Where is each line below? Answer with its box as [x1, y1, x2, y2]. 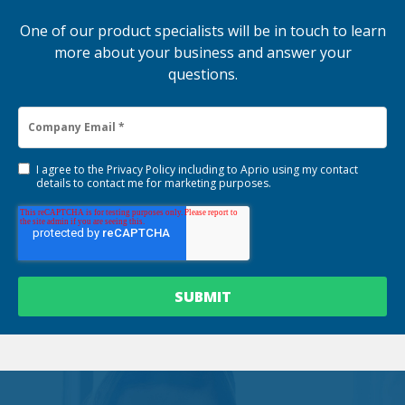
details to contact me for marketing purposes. [36, 175, 271, 192]
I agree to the [36, 162, 107, 178]
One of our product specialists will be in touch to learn [19, 21, 386, 42]
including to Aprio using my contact [175, 162, 358, 178]
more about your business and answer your [53, 42, 352, 63]
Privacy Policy [107, 162, 175, 178]
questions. [167, 64, 238, 85]
